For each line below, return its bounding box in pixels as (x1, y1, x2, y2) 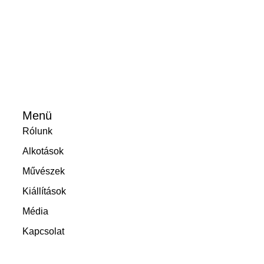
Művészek (22, 166, 65, 176)
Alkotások (22, 146, 64, 156)
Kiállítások (22, 186, 66, 196)
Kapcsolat (22, 226, 64, 236)
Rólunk (22, 126, 52, 136)
